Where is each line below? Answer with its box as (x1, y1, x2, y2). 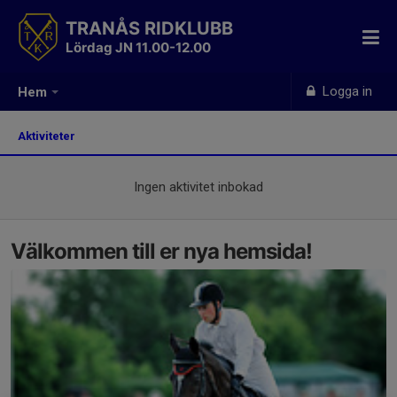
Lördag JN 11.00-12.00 (66, 39, 211, 56)
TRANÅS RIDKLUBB (66, 18, 233, 39)
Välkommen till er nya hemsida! (11, 238, 312, 264)
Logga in (319, 83, 373, 99)
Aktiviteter (18, 129, 81, 143)
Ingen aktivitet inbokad (134, 179, 263, 195)
